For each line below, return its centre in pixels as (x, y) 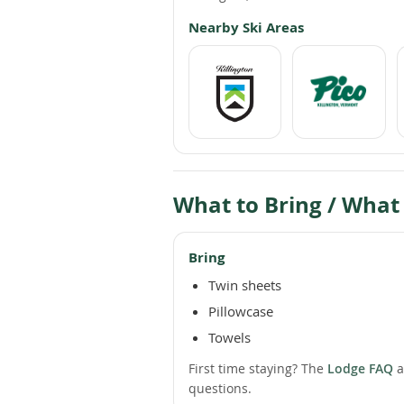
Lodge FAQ (360, 368)
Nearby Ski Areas (246, 28)
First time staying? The (258, 368)
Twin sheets (245, 285)
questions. (220, 388)
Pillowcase (241, 311)
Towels (230, 337)
